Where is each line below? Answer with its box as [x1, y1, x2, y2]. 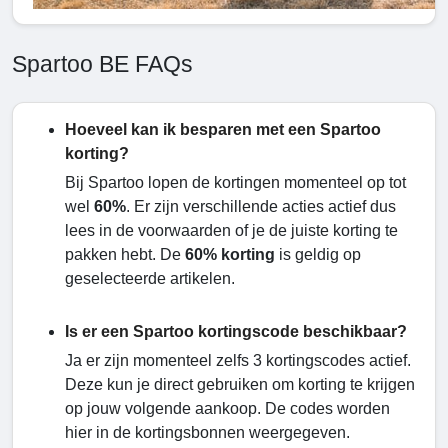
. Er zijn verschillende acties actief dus [126, 198, 396, 216]
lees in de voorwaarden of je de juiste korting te [65, 222, 398, 240]
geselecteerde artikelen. [65, 270, 235, 288]
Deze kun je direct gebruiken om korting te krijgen [65, 376, 415, 394]
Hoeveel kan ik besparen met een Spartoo [65, 121, 381, 139]
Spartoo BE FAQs [12, 51, 193, 78]
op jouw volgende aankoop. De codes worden [65, 400, 390, 418]
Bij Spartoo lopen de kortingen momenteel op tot [65, 174, 406, 192]
